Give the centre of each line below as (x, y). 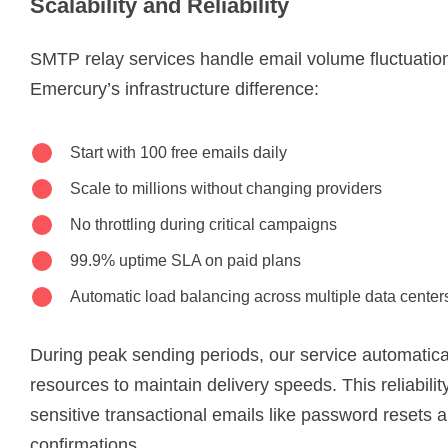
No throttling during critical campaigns (203, 224)
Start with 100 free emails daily (178, 152)
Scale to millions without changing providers (226, 188)
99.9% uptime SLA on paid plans (185, 260)
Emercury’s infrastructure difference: (174, 88)
